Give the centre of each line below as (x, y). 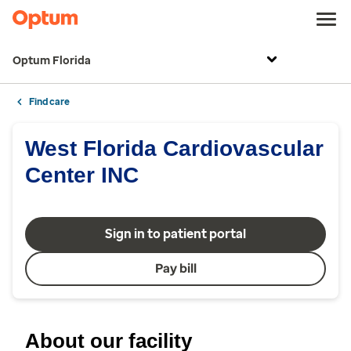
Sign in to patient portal (175, 234)
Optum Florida (52, 61)
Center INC (82, 175)
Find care (49, 102)
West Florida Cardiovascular (174, 148)
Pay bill (175, 268)
